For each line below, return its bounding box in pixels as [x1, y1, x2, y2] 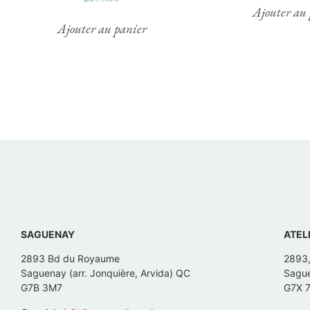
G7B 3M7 [21, 282, 65, 294]
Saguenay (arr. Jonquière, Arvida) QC [90, 267, 193, 280]
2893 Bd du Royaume [21, 253, 122, 265]
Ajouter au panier [57, 19, 147, 37]
